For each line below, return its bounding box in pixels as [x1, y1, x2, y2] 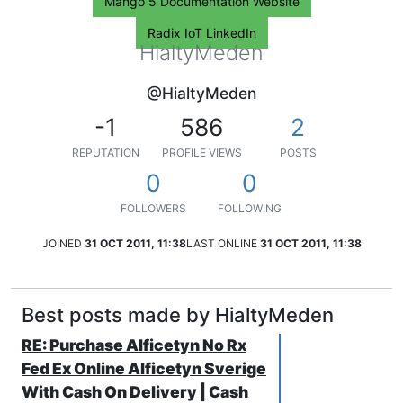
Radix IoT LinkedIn [147, 25, 256, 40]
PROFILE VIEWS [161, 146, 242, 159]
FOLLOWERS [121, 201, 186, 215]
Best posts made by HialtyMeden [22, 303, 334, 327]
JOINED [41, 237, 82, 250]
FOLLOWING [218, 201, 282, 215]
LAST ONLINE [185, 237, 257, 250]
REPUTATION [71, 146, 139, 159]
